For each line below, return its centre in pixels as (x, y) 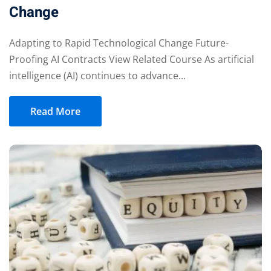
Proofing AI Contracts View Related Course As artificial (132, 59)
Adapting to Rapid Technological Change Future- (119, 43)
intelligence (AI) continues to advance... (97, 75)
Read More (55, 111)
